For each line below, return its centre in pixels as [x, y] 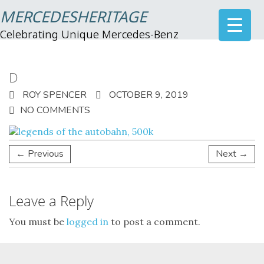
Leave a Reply [51, 201]
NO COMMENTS [55, 110]
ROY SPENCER [53, 95]
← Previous [40, 154]
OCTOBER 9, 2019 [148, 95]
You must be [38, 222]
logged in [88, 222]
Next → [232, 154]
